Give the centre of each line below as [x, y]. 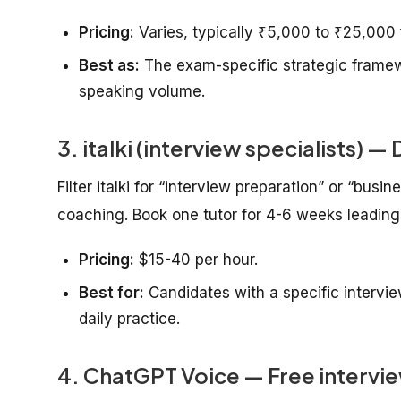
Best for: [111, 292]
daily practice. [129, 318]
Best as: [109, 65]
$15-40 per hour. [196, 259]
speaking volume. [142, 91]
